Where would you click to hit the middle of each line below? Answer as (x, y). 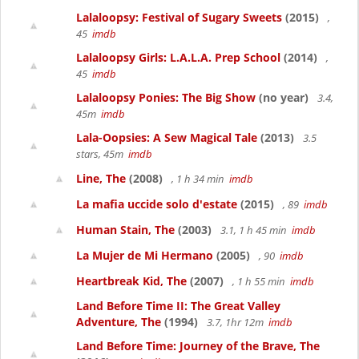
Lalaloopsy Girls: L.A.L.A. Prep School (178, 57)
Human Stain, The (125, 230)
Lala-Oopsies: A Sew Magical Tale (167, 137)
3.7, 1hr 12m (236, 322)
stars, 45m (102, 154)
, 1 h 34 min (199, 179)
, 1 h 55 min (260, 281)
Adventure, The (119, 322)
